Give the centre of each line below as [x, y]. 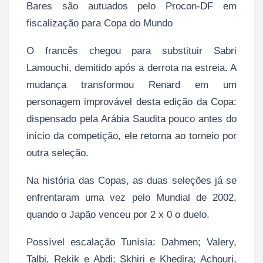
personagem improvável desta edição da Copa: [131, 102]
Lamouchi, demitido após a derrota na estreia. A [131, 68]
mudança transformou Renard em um [131, 85]
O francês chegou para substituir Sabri [131, 50]
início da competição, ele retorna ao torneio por [131, 136]
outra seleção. [58, 153]
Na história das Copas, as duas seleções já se [131, 180]
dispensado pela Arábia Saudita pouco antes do [131, 119]
